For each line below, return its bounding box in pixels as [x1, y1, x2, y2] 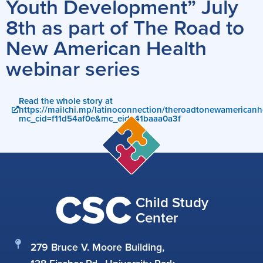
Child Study [135, 191, 208, 213]
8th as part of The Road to [6, 12, 244, 43]
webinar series [6, 53, 140, 84]
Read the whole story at [19, 94, 113, 107]
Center [135, 207, 178, 228]
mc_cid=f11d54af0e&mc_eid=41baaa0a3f [19, 112, 181, 125]
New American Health [6, 32, 207, 63]
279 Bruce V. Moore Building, [31, 239, 165, 255]
